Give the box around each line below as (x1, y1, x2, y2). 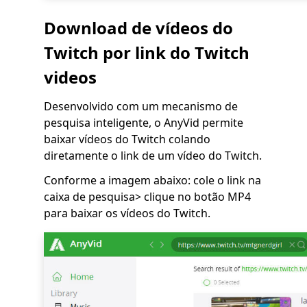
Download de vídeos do (44, 16, 233, 40)
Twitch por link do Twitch (44, 41, 249, 64)
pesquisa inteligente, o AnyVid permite (44, 115, 243, 131)
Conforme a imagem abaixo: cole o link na (44, 173, 261, 188)
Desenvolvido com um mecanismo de (44, 99, 238, 114)
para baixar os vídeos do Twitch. (44, 206, 210, 221)
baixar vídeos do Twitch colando (44, 132, 210, 147)
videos (44, 66, 97, 89)
